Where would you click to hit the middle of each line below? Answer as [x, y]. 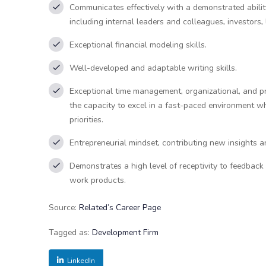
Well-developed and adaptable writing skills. [153, 68]
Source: [64, 208]
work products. [98, 180]
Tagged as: [70, 232]
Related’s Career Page [120, 208]
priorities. [86, 120]
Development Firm [125, 232]
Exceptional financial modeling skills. [138, 45]
